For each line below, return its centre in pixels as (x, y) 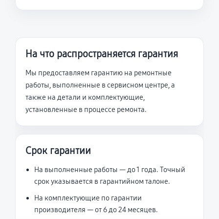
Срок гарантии (58, 151)
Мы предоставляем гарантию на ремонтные (99, 73)
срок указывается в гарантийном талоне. (102, 181)
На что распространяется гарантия (102, 54)
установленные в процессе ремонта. (86, 109)
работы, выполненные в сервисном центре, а (100, 85)
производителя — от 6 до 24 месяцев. (96, 210)
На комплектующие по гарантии (88, 198)
